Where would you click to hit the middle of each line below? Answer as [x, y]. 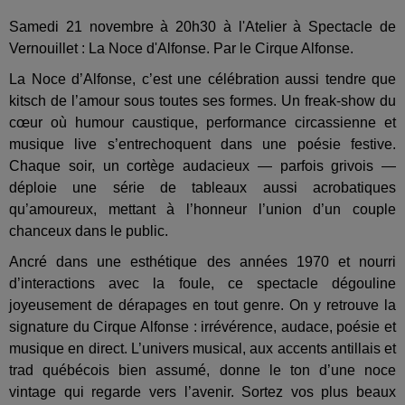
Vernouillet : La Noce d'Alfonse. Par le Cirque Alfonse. [181, 48]
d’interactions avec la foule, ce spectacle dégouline [202, 283]
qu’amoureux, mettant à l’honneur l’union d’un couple [202, 209]
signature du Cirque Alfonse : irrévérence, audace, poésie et [202, 327]
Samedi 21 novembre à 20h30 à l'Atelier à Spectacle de [202, 27]
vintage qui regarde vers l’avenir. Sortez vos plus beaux [202, 392]
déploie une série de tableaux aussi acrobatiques [202, 188]
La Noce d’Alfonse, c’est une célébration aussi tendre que [202, 79]
